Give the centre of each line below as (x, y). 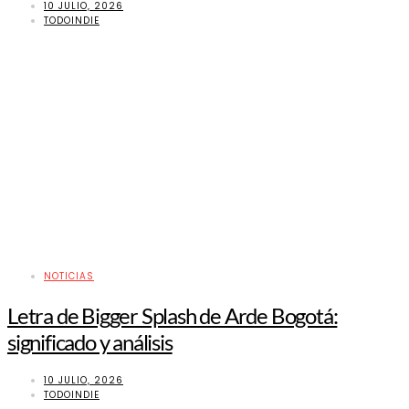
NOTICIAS (69, 277)
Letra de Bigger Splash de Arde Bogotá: (173, 316)
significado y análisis (90, 342)
